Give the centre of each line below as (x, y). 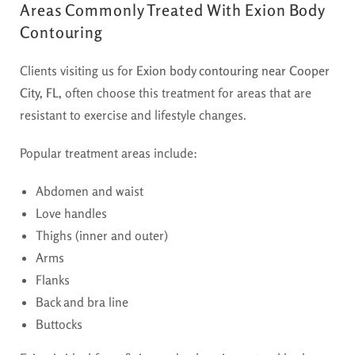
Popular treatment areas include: (109, 153)
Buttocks (59, 324)
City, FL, (41, 92)
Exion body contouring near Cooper (233, 70)
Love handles (71, 213)
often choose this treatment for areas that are (187, 92)
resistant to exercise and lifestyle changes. (133, 115)
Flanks (53, 279)
